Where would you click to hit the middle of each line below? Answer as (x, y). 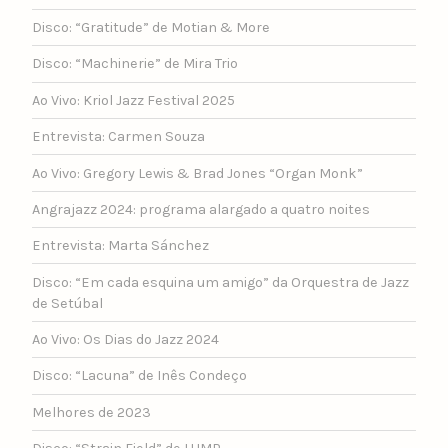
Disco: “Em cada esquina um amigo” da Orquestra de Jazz (220, 282)
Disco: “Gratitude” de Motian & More (151, 28)
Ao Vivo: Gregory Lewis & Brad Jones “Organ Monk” (197, 173)
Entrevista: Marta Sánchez (120, 246)
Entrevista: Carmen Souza (118, 137)
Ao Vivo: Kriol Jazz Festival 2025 (133, 100)
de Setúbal (67, 303)
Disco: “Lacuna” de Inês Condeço (139, 376)
